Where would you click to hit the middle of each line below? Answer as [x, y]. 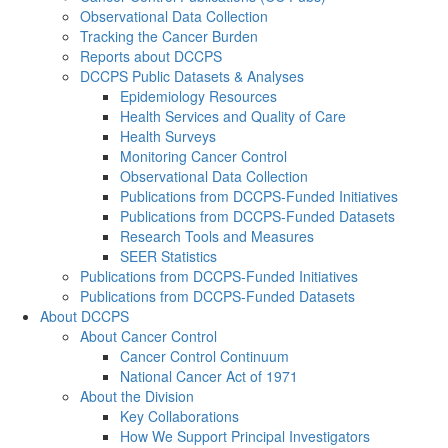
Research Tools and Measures [217, 236]
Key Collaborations [179, 416]
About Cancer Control [148, 336]
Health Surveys [168, 136]
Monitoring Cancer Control [203, 156]
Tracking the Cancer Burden [169, 36]
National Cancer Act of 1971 [209, 376]
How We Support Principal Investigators [245, 436]
